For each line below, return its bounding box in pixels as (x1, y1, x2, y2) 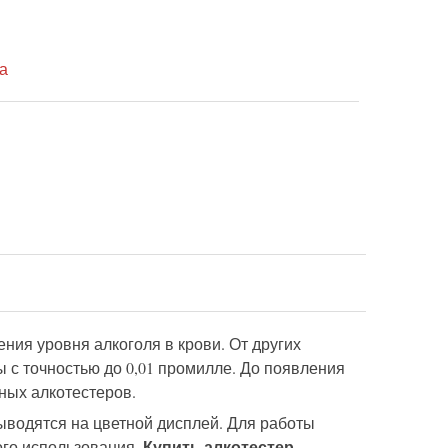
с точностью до (11, 357, 122, 379)
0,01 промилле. (122, 357, 240, 379)
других (252, 333, 301, 355)
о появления (251, 357, 345, 379)
